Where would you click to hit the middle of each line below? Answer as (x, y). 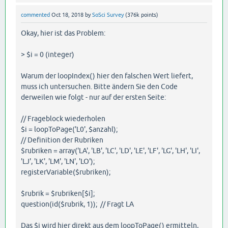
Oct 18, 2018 (67, 15)
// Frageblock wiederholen (63, 118)
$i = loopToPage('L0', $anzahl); (69, 129)
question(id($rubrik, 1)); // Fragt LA (77, 204)
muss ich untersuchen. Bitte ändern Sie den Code (99, 86)
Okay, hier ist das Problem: (63, 33)
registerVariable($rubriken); (66, 172)
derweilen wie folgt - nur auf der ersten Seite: (93, 97)
